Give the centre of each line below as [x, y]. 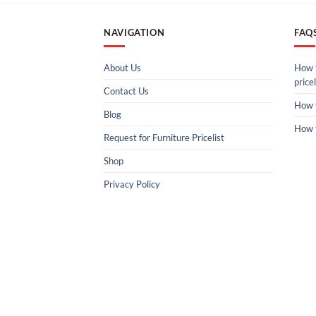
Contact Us [126, 91]
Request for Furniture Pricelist [164, 137]
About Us [122, 67]
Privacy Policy [132, 184]
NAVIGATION [134, 32]
